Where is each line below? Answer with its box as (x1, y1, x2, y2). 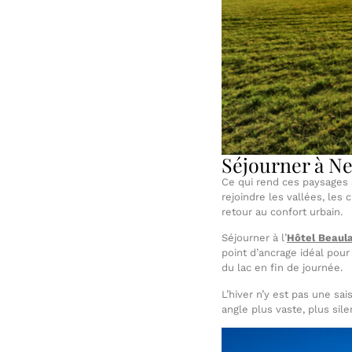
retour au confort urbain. (222, 205, 343, 218)
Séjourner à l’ (222, 232, 287, 244)
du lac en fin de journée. (222, 262, 343, 274)
